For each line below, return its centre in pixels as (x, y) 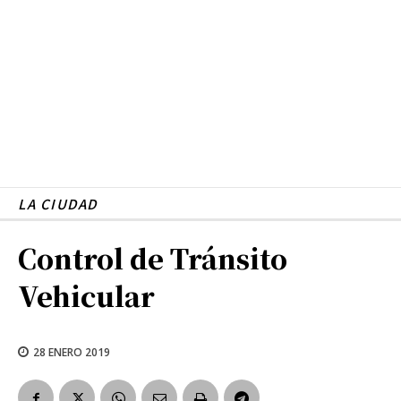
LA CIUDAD (58, 203)
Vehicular (86, 295)
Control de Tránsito (153, 257)
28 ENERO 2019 (72, 352)
